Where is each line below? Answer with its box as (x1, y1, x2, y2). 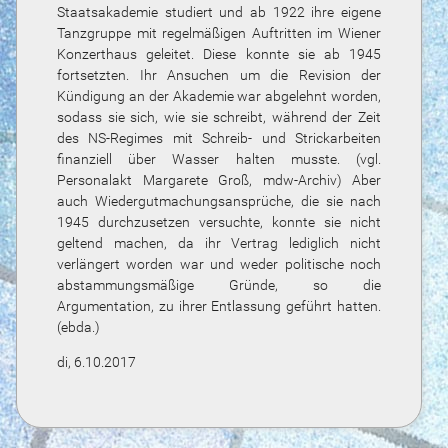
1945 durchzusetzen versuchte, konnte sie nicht (57, 213, 381, 231)
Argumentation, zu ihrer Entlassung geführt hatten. (57, 297, 381, 315)
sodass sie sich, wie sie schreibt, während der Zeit (57, 108, 381, 126)
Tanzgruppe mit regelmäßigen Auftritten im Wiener (57, 24, 381, 42)
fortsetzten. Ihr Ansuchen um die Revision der (57, 66, 381, 84)
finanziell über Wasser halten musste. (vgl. (57, 150, 381, 168)
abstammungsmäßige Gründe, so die (57, 276, 381, 294)
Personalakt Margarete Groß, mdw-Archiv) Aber (57, 171, 381, 189)
